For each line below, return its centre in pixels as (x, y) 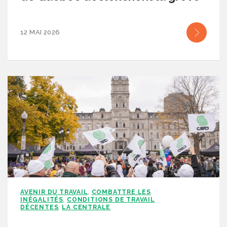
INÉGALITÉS (42, 200)
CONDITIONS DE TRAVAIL (111, 200)
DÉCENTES (40, 207)
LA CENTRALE (86, 207)
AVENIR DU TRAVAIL (54, 192)
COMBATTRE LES (121, 192)
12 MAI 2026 (40, 32)
